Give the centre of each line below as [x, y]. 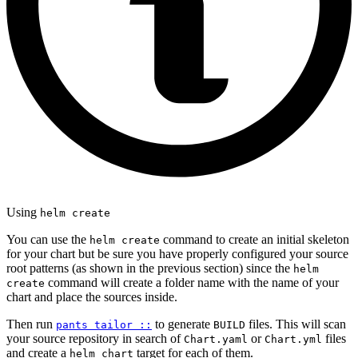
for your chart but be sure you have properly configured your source [177, 254]
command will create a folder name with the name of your [192, 283]
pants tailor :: [104, 325]
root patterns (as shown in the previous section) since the [150, 268]
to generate [183, 324]
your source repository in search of [95, 339]
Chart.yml [293, 340]
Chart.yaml [216, 340]
